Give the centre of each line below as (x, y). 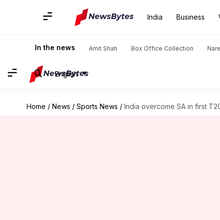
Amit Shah (103, 48)
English (66, 74)
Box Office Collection (162, 48)
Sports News (97, 106)
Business (191, 17)
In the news (55, 47)
